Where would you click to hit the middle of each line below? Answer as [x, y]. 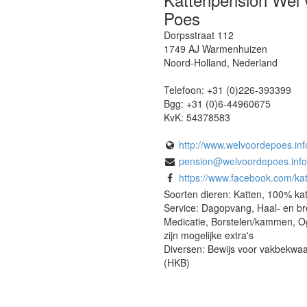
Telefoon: [185, 89]
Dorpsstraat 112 [199, 35]
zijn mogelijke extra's [209, 235]
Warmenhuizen [235, 48]
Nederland [255, 62]
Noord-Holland [195, 62]
